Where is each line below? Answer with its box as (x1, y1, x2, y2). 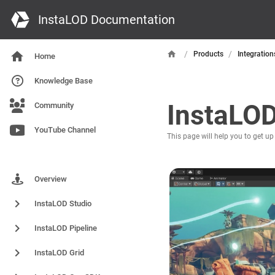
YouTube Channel (34, 125, 96, 134)
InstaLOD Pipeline (34, 223, 97, 233)
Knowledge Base (34, 76, 93, 85)
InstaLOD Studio (34, 199, 91, 208)
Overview (34, 174, 67, 184)
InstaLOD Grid (34, 248, 84, 257)
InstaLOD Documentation (38, 12, 175, 27)
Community (34, 101, 74, 110)
